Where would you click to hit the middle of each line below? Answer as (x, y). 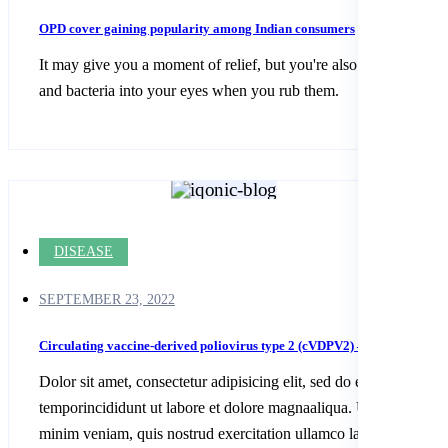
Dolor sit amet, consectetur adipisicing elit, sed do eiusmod (223, 381)
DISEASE (83, 251)
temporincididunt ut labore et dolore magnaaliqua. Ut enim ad (232, 407)
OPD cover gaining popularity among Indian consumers (197, 28)
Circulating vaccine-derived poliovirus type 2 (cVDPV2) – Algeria (224, 345)
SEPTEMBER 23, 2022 (107, 299)
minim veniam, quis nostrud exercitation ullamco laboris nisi (228, 433)
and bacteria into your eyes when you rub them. (189, 90)
